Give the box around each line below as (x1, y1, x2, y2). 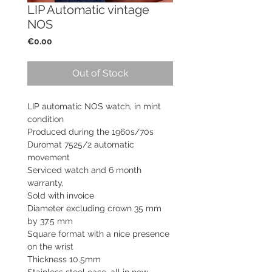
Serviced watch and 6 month (27, 165, 141, 175)
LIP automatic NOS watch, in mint (27, 101, 161, 111)
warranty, (27, 177, 64, 188)
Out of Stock (72, 67, 128, 79)
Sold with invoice (27, 190, 94, 200)
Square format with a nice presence (27, 228, 169, 239)
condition (27, 114, 64, 124)
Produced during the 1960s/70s (27, 126, 154, 137)
